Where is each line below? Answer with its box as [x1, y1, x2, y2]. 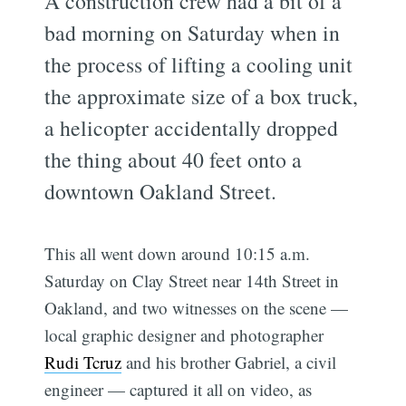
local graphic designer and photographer [44, 323, 324, 346]
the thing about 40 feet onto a [44, 144, 303, 174]
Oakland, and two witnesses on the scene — [44, 295, 349, 319]
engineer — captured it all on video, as [44, 377, 313, 401]
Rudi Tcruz [44, 350, 122, 373]
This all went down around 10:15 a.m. [44, 241, 311, 265]
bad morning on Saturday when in [44, 17, 341, 47]
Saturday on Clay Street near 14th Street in [44, 268, 340, 292]
